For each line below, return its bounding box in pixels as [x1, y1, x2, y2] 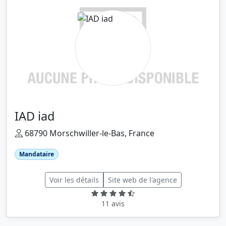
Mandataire [19, 149, 54, 158]
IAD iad [15, 107, 54, 124]
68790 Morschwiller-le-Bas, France [23, 127, 154, 139]
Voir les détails [49, 175, 99, 185]
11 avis [101, 199, 125, 209]
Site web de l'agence [107, 175, 177, 185]
